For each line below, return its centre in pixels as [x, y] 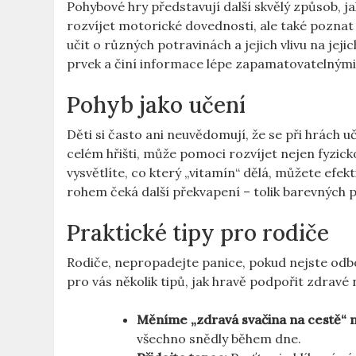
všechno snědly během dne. [219, 338]
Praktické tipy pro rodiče [198, 232]
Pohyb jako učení [157, 104]
